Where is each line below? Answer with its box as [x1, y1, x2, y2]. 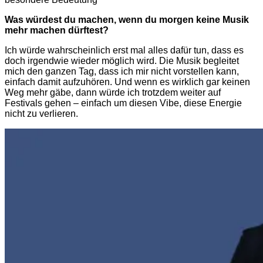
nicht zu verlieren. [5, 108, 78, 119]
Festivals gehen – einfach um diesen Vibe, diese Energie [5, 97, 242, 108]
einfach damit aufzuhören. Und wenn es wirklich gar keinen [5, 76, 250, 87]
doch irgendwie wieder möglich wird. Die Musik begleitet [5, 55, 239, 66]
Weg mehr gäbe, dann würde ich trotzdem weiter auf [5, 87, 221, 97]
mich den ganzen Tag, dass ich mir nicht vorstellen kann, [5, 66, 239, 76]
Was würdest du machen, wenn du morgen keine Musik [5, 14, 249, 25]
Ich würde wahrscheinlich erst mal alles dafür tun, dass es [5, 45, 244, 55]
